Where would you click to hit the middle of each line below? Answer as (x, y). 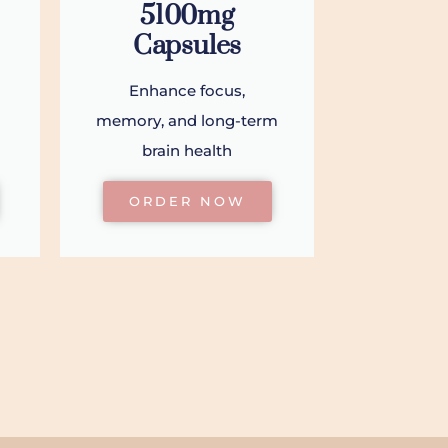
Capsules (187, 46)
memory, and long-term (187, 121)
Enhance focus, (187, 91)
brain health (187, 151)
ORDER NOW (187, 201)
